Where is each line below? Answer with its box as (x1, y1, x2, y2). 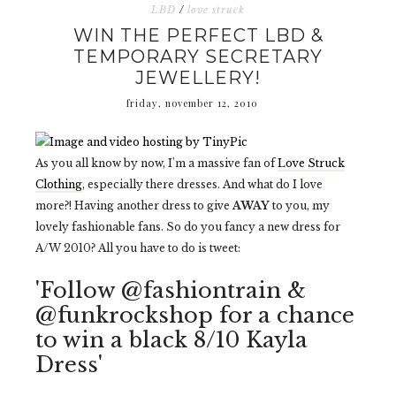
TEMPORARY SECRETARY (73, 46, 323, 67)
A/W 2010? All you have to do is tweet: (35, 241, 240, 255)
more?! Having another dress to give (35, 199, 232, 212)
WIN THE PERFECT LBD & (72, 25, 324, 46)
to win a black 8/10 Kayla (35, 327, 308, 353)
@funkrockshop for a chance (35, 302, 354, 328)
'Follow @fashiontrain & (35, 278, 306, 303)
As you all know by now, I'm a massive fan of (35, 156, 278, 170)
